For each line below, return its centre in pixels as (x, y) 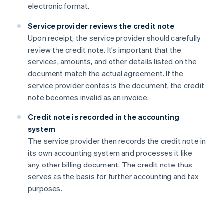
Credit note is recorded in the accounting (104, 117)
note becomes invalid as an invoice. (88, 97)
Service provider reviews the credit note (101, 26)
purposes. (45, 189)
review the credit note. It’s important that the (105, 50)
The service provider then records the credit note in (117, 141)
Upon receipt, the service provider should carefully (114, 38)
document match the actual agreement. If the (106, 74)
